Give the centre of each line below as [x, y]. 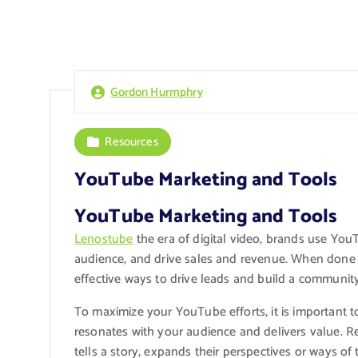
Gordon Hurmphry [157, 92]
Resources [131, 141]
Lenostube [104, 239]
